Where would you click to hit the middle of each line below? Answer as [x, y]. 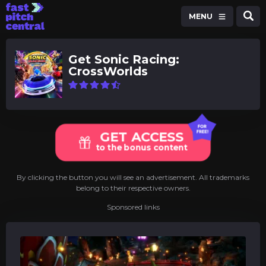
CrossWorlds [108, 71]
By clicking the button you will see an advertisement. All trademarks [133, 177]
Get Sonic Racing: [124, 59]
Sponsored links [133, 207]
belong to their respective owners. [133, 188]
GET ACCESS [142, 136]
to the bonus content [142, 148]
